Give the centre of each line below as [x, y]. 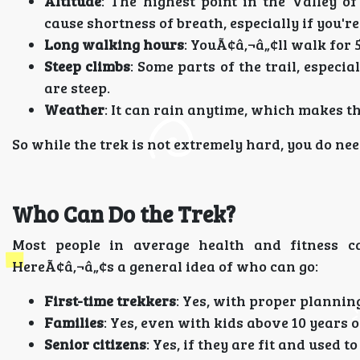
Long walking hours [114, 44]
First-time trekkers [110, 301]
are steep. [77, 88]
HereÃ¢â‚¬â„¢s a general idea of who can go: [165, 266]
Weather [74, 109]
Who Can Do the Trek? [124, 214]
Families [74, 322]
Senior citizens [95, 344]
